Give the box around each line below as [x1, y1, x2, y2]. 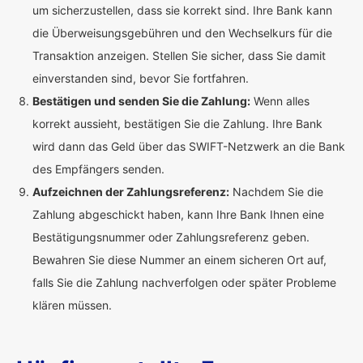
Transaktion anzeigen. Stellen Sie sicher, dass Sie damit [32, 49, 326, 62]
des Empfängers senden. [32, 162, 164, 176]
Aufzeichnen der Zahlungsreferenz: [32, 185, 229, 199]
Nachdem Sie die [229, 185, 323, 199]
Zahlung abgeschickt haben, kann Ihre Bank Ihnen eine [32, 207, 324, 221]
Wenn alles [250, 94, 310, 108]
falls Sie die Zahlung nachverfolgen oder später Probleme [32, 275, 336, 289]
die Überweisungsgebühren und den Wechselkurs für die [32, 26, 332, 40]
